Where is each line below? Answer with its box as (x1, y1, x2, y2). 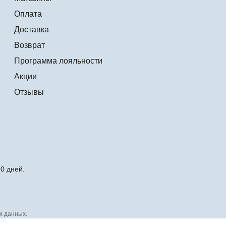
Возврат (14, 41, 45, 50)
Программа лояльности (14, 56, 103, 66)
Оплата (14, 10, 42, 19)
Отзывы (14, 88, 44, 97)
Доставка (14, 25, 49, 34)
